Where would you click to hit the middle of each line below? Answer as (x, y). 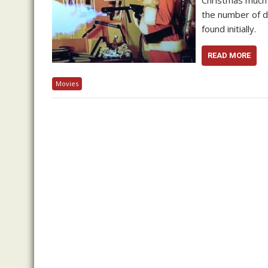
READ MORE (229, 55)
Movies (67, 83)
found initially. (229, 29)
